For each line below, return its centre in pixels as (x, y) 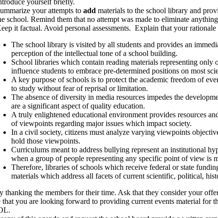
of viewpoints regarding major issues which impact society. (101, 123)
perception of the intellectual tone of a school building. (94, 53)
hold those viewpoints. (46, 141)
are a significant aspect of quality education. (78, 106)
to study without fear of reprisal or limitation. (80, 88)
